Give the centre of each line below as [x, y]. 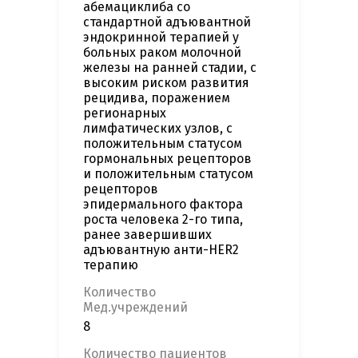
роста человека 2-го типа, [163, 220]
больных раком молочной [162, 53]
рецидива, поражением [157, 98]
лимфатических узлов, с [158, 129]
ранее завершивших [147, 235]
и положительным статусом [168, 174]
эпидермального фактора [163, 205]
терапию [111, 265]
